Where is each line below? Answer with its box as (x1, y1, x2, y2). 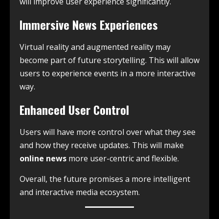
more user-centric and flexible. (66, 153, 179, 164)
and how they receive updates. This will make (20, 139, 184, 151)
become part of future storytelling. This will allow (20, 54, 199, 66)
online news (20, 153, 66, 164)
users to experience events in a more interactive (20, 67, 196, 79)
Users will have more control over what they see (20, 126, 196, 137)
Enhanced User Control (20, 100, 129, 118)
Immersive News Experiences (20, 15, 158, 33)
